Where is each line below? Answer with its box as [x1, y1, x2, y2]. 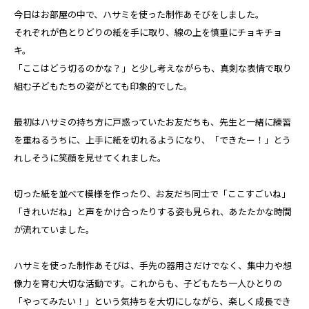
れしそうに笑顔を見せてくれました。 [14, 151, 166, 164]
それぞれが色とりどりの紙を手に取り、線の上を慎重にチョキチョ [14, 26, 282, 39]
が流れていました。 [14, 223, 94, 236]
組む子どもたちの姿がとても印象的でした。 [14, 79, 192, 92]
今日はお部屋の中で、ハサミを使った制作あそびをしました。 [14, 8, 264, 21]
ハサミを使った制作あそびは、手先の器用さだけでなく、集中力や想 [14, 259, 292, 272]
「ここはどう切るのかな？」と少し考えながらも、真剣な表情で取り [14, 61, 292, 74]
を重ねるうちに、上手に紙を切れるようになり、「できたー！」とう [14, 133, 291, 146]
